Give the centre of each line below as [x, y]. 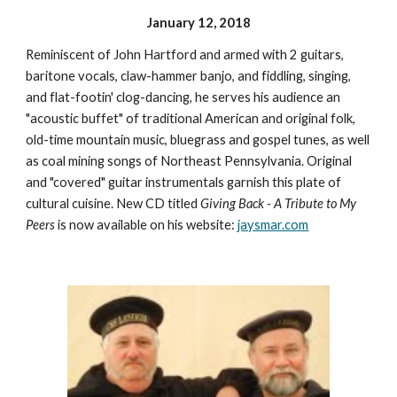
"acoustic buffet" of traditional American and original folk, [191, 118]
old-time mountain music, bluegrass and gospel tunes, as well [198, 139]
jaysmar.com [273, 224]
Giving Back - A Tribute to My [279, 203]
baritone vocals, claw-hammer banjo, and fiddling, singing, [189, 75]
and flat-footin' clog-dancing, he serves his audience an [183, 97]
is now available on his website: [148, 224]
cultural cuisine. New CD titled [113, 203]
